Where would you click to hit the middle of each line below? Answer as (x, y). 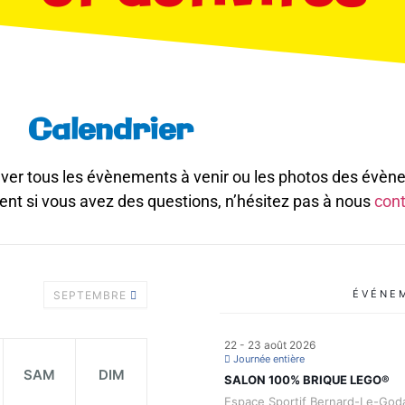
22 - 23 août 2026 (270, 345)
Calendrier (110, 131)
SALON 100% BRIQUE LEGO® (307, 380)
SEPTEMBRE (92, 296)
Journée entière (268, 359)
